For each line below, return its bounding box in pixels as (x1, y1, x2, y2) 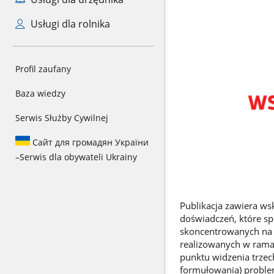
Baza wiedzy (15, 87, 65, 99)
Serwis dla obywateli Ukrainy (20, 151, 137, 163)
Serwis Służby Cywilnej (15, 112, 108, 124)
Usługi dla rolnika (28, 17, 110, 31)
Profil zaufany (15, 63, 71, 75)
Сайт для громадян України (30, 136, 149, 148)
